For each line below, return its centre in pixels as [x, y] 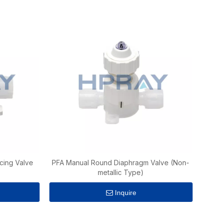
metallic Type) [120, 172]
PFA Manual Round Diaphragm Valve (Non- [121, 163]
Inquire [125, 193]
